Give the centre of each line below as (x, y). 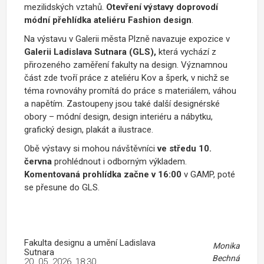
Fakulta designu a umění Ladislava (90, 243)
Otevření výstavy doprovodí (162, 7)
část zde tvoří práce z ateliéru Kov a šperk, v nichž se (127, 78)
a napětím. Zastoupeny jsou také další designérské (122, 104)
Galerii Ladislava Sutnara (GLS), (90, 52)
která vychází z (186, 52)
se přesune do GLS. (62, 188)
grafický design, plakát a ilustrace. (89, 130)
